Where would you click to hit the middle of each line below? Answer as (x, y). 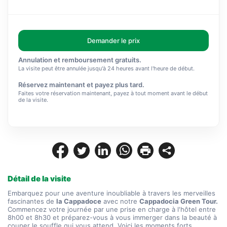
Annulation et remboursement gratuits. (80, 60)
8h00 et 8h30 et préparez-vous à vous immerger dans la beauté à (112, 217)
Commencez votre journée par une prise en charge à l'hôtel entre (112, 209)
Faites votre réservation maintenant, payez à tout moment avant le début (113, 93)
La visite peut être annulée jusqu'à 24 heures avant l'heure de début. (106, 68)
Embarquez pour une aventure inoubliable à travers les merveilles (111, 193)
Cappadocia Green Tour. (179, 201)
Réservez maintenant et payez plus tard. (81, 85)
